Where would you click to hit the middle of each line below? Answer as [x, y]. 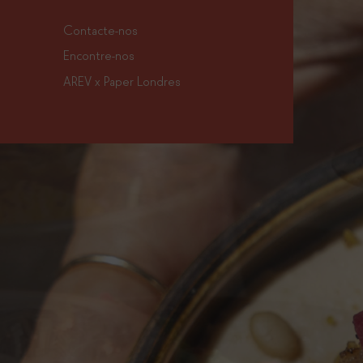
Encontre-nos [98, 54]
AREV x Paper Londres [122, 80]
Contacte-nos [100, 28]
